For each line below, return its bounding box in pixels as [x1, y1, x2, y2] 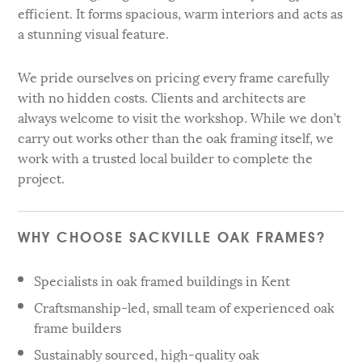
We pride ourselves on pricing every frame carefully [18, 66, 330, 87]
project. [18, 167, 65, 188]
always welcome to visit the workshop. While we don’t [18, 107, 342, 128]
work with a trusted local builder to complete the [18, 147, 314, 168]
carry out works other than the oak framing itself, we [18, 127, 335, 148]
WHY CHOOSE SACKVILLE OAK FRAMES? [18, 229, 326, 246]
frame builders [34, 316, 122, 337]
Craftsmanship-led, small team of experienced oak [34, 296, 335, 317]
